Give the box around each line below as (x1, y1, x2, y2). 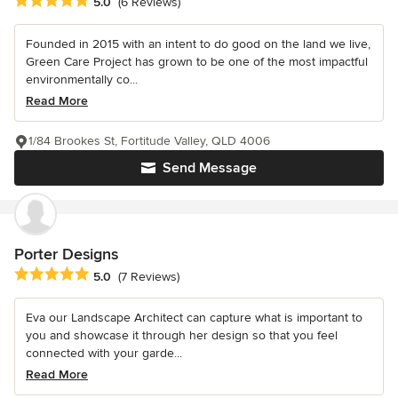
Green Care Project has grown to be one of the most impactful (26, 54, 368, 70)
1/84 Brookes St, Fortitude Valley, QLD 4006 (28, 133, 270, 149)
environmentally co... (26, 72, 138, 88)
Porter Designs (14, 244, 118, 265)
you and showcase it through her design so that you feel (26, 328, 338, 344)
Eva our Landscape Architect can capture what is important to (26, 310, 362, 326)
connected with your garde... (26, 346, 182, 362)
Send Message (163, 159, 257, 178)
